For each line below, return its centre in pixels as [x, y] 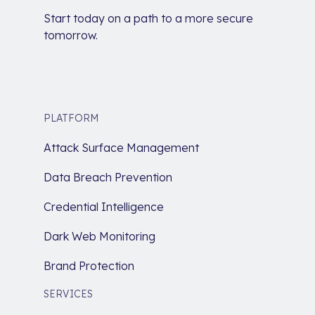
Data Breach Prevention [108, 177]
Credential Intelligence [104, 206]
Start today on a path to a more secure [148, 18]
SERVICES [68, 294]
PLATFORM [71, 118]
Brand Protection [89, 265]
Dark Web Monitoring [99, 236]
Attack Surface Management [121, 147]
